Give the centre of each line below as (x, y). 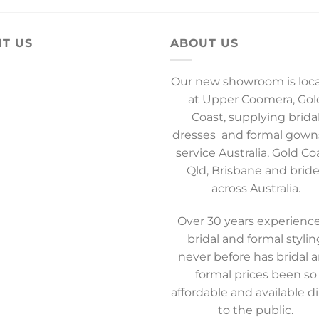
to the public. (256, 310)
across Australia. (256, 189)
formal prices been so (256, 274)
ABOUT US (204, 43)
